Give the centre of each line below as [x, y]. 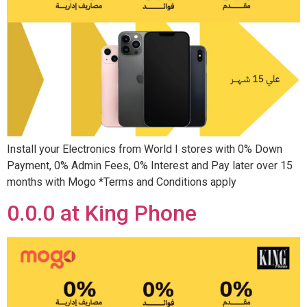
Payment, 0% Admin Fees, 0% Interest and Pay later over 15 [150, 165]
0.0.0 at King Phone [102, 213]
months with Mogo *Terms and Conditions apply [122, 182]
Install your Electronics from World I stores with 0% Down [145, 149]
